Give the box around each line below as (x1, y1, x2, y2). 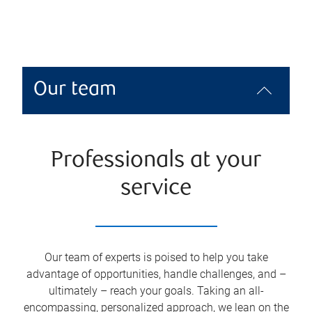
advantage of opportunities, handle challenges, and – (26, 267, 286, 281)
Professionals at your (51, 150, 261, 173)
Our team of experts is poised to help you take (44, 251, 268, 264)
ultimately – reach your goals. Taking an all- (48, 284, 264, 297)
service (120, 178, 192, 201)
